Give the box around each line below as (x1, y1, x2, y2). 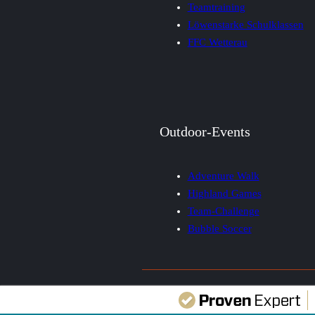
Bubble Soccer (187, 223, 252, 234)
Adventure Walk (187, 170, 259, 181)
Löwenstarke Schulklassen (187, 18, 304, 30)
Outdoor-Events (159, 123, 250, 139)
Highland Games (187, 188, 262, 199)
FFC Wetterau (187, 36, 247, 48)
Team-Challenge (187, 205, 259, 217)
